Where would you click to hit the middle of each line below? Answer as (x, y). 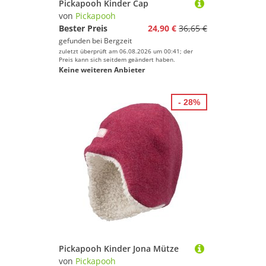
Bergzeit (118, 41)
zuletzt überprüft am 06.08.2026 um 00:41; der (126, 51)
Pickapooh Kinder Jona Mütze (119, 248)
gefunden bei (81, 41)
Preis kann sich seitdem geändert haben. (117, 59)
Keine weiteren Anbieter (102, 70)
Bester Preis (83, 28)
